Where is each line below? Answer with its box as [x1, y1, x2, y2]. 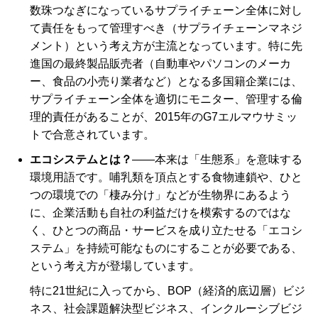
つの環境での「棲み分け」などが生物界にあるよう [30, 189, 291, 202]
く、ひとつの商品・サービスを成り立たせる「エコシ [30, 224, 302, 237]
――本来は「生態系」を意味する [132, 153, 302, 166]
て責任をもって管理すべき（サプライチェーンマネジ [30, 22, 302, 35]
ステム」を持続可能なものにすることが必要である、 [30, 242, 302, 255]
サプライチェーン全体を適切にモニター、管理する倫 [30, 93, 302, 106]
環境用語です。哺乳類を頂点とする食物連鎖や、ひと [30, 171, 302, 184]
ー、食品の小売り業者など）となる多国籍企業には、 [30, 75, 302, 88]
